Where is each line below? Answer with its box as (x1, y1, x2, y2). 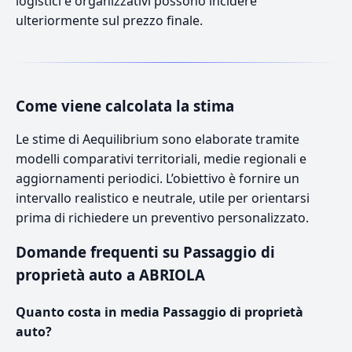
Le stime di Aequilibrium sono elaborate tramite (16, 130, 299, 148)
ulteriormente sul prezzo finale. (16, 11, 203, 29)
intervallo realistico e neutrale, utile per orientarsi (16, 189, 310, 207)
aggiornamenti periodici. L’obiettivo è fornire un (16, 169, 299, 187)
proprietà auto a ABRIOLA (16, 264, 205, 284)
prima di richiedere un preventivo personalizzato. (16, 208, 309, 226)
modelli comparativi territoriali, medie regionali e (16, 149, 306, 167)
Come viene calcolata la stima (16, 95, 234, 115)
